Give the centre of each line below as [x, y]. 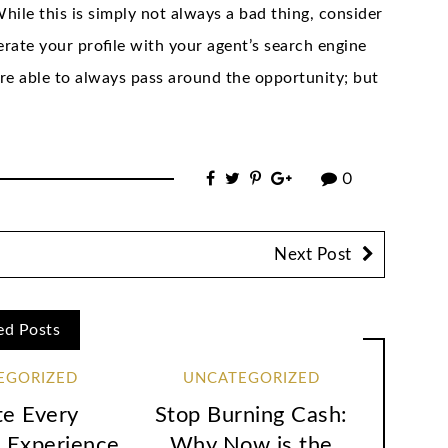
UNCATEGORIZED [251, 378]
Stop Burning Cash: [251, 415]
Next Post [313, 254]
